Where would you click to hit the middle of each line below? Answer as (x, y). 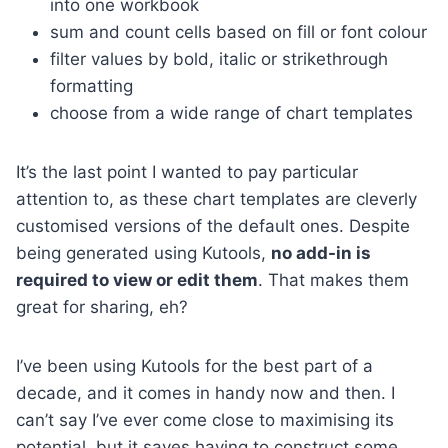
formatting (91, 85)
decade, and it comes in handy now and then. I (205, 392)
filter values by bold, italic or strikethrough (219, 58)
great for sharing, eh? (102, 306)
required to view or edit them (137, 279)
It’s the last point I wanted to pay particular (187, 171)
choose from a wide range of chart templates (231, 112)
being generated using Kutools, (143, 252)
